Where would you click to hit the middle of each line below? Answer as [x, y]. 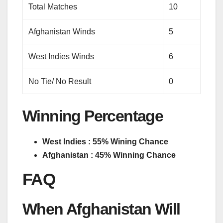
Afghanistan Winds [62, 31]
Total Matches [53, 6]
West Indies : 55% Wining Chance [105, 142]
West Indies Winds [61, 56]
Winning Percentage [93, 116]
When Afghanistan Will [101, 209]
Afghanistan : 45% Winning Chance [109, 155]
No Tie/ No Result [60, 81]
